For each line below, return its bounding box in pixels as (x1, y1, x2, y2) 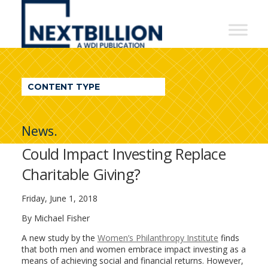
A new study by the (21, 232, 98, 243)
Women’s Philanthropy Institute (97, 232, 218, 243)
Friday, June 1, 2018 (21, 193, 98, 204)
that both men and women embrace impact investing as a (21, 243, 246, 255)
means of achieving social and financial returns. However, (21, 255, 243, 266)
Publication (21, 98, 121, 118)
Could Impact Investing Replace (21, 144, 226, 164)
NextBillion (21, 2, 117, 22)
